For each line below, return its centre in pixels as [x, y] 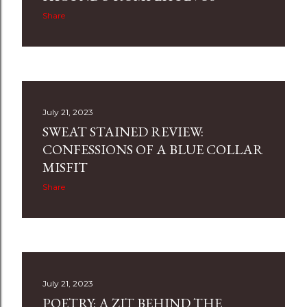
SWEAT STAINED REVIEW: [123, 132]
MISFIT [65, 167]
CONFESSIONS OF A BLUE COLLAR [153, 149]
